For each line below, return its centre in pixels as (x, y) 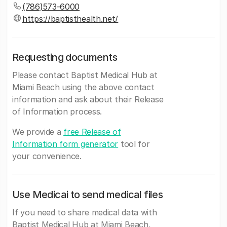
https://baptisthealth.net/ (70, 19)
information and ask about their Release (88, 99)
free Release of (92, 132)
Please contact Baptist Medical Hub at (85, 75)
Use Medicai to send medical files (88, 195)
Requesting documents (65, 57)
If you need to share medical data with (85, 212)
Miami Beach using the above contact (83, 87)
